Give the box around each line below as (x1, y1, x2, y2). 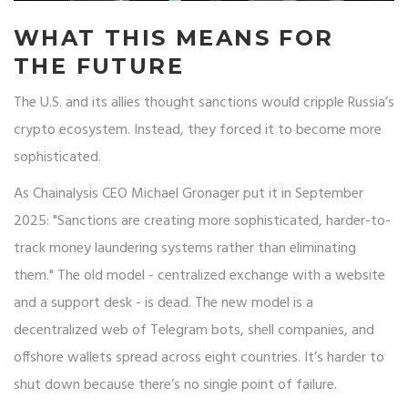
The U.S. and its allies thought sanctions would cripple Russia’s (14, 91, 394, 116)
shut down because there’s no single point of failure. (14, 373, 337, 398)
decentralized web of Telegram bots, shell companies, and (14, 319, 374, 343)
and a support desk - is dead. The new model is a (14, 291, 313, 316)
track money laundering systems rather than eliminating (14, 237, 356, 261)
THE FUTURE (14, 53, 184, 80)
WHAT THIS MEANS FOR (14, 25, 334, 52)
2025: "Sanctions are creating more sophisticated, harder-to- (14, 209, 391, 234)
